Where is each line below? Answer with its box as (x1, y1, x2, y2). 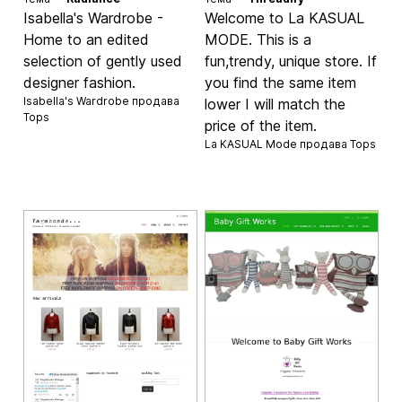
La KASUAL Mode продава (205, 136, 350, 151)
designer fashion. (23, 73, 136, 92)
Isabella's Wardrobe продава (23, 93, 180, 108)
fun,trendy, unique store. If (205, 51, 377, 70)
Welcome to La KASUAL (205, 8, 364, 27)
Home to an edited (23, 30, 150, 48)
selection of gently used (23, 51, 183, 70)
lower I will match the (205, 94, 345, 113)
